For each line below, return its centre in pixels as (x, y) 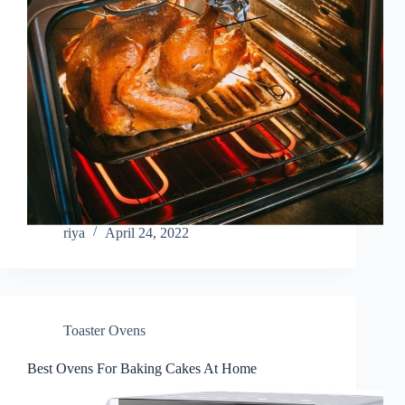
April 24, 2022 (147, 233)
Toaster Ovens (104, 331)
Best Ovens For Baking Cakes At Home (142, 369)
